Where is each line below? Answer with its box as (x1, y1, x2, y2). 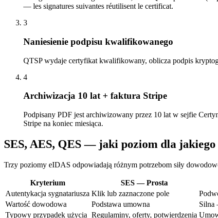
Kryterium (30, 178, 65, 187)
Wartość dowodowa (5, 200, 67, 208)
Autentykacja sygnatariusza (5, 189, 90, 198)
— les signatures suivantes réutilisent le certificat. (23, 2, 173, 11)
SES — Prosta (121, 178, 168, 187)
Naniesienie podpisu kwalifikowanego (23, 36, 173, 47)
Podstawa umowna (91, 200, 150, 208)
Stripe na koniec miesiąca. (23, 119, 103, 127)
